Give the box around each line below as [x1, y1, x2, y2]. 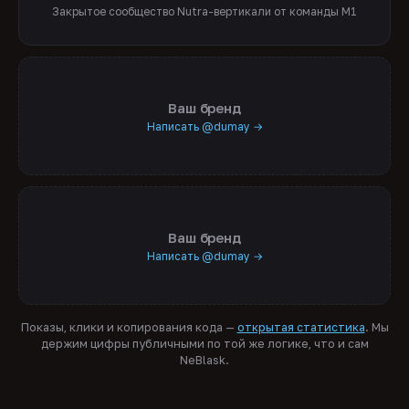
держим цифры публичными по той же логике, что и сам [40, 336, 369, 351]
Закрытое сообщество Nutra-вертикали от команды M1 [52, 5, 357, 19]
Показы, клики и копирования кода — [20, 320, 237, 334]
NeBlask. [180, 352, 229, 367]
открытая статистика [236, 320, 365, 334]
